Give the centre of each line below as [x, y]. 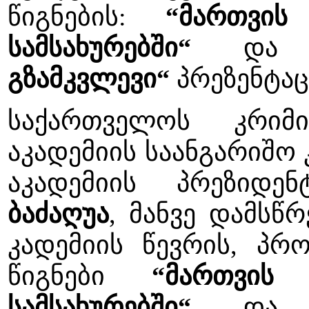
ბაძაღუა [58, 213]
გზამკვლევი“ [89, 78]
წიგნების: [87, 16]
